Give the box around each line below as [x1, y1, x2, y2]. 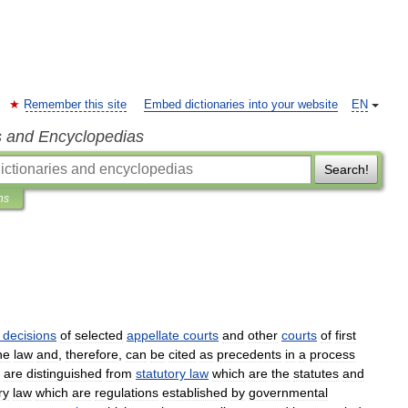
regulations [95, 385, 158, 400]
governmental [249, 385, 328, 400]
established [162, 385, 228, 400]
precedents [217, 347, 281, 362]
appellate [127, 328, 179, 342]
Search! [323, 162, 369, 177]
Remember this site [24, 98, 127, 111]
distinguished [26, 366, 102, 381]
